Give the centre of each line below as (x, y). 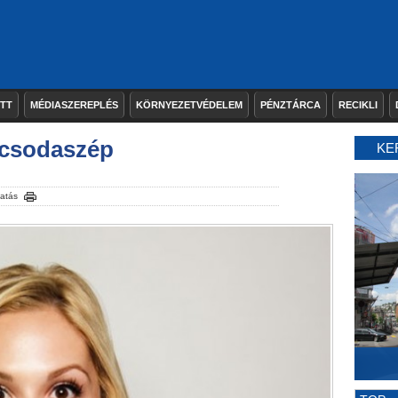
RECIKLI (358, 105)
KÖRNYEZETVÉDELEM (189, 105)
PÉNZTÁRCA (291, 105)
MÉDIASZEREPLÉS (74, 105)
